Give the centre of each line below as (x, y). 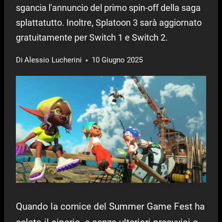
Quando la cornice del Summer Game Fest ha (110, 207)
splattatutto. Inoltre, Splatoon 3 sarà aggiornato (109, 23)
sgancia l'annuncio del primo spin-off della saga (108, 8)
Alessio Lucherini (53, 60)
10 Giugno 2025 (117, 60)
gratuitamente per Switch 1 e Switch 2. (92, 38)
